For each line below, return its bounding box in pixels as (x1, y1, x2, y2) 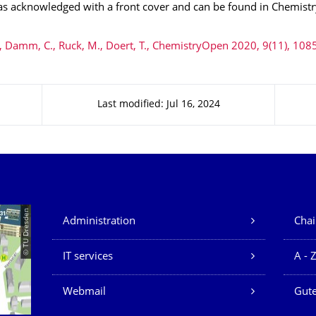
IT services (63, 251, 113, 262)
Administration (63, 216, 135, 227)
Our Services (52, 206, 146, 221)
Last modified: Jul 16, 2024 (97, 99, 220, 109)
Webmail (63, 286, 106, 298)
